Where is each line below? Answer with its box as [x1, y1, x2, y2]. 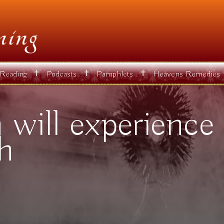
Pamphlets [96, 69, 133, 80]
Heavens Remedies [153, 69, 220, 80]
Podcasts [46, 69, 76, 80]
